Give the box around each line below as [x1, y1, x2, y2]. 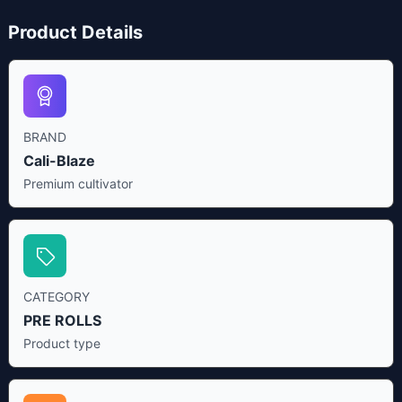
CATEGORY [22, 289, 90, 305]
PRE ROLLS [22, 311, 101, 330]
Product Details [7, 22, 143, 44]
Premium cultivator [22, 176, 133, 192]
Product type [22, 336, 100, 352]
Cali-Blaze [22, 152, 95, 170]
